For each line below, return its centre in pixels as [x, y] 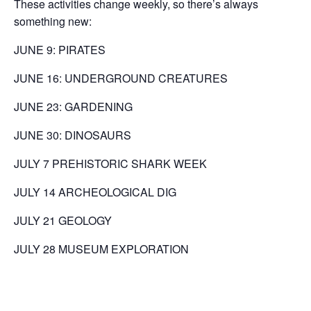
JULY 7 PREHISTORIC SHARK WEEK [110, 164]
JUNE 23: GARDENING [73, 107]
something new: [53, 22]
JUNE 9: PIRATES [60, 50]
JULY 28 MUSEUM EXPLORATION [101, 249]
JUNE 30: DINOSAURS [73, 135]
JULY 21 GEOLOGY [63, 221]
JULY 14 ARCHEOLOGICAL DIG [95, 192]
